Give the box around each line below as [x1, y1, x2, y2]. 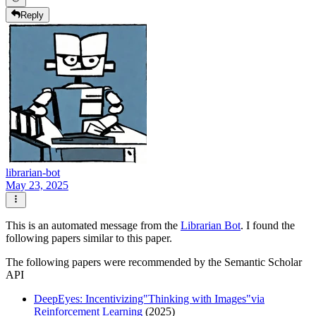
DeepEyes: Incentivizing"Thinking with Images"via [34, 292, 265, 305]
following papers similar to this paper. [6, 231, 172, 244]
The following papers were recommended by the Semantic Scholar [6, 255, 302, 268]
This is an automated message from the [6, 219, 181, 231]
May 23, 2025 [6, 179, 68, 192]
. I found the [241, 219, 295, 231]
